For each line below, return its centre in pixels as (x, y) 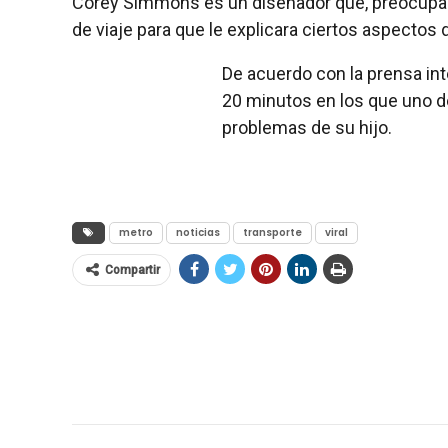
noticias (198, 232)
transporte (272, 232)
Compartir (132, 269)
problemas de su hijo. (307, 127)
